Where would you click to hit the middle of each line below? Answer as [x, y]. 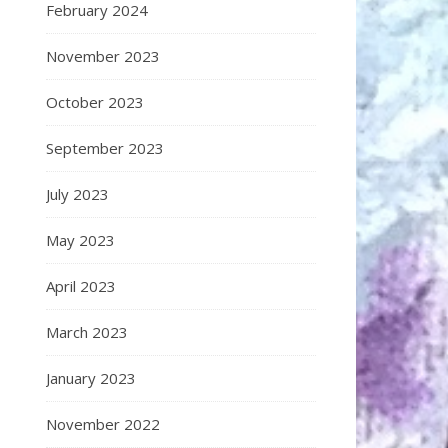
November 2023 [103, 56]
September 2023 [105, 148]
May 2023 [80, 240]
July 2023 [77, 194]
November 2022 [103, 424]
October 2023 [95, 102]
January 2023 [91, 378]
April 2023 [81, 286]
